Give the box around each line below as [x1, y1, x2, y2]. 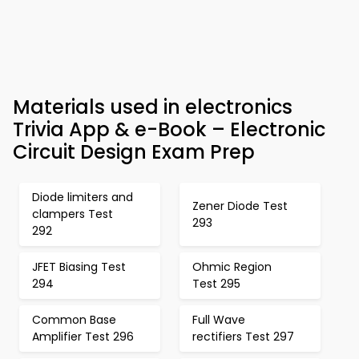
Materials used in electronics [13, 94, 292, 120]
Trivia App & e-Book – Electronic [13, 116, 325, 143]
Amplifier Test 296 [32, 329, 134, 345]
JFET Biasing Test [32, 259, 126, 275]
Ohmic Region [192, 259, 272, 275]
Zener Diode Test [192, 197, 288, 214]
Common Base [32, 312, 116, 328]
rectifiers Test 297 [192, 329, 294, 345]
